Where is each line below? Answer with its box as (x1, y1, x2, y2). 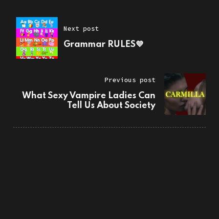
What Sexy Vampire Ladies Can (22, 91, 156, 101)
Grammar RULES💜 (63, 40, 143, 49)
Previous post (105, 76, 156, 85)
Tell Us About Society (67, 101, 156, 110)
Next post (63, 24, 99, 33)
